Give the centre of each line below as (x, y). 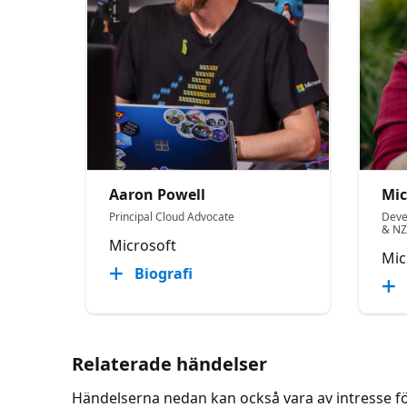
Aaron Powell (158, 194)
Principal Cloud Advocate (172, 216)
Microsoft (143, 245)
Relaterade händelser (170, 363)
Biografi (164, 273)
